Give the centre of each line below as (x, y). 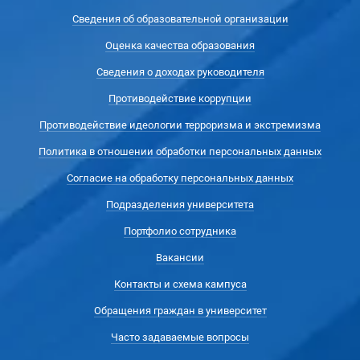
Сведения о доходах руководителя (180, 72)
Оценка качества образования (180, 45)
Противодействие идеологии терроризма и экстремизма (180, 125)
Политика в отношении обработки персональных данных (180, 151)
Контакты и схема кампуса (180, 284)
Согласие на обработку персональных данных (180, 178)
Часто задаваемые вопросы (180, 337)
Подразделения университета (180, 205)
